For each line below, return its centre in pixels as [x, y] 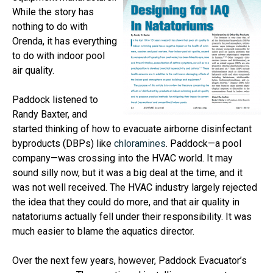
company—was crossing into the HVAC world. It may [122, 158]
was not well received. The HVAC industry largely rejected [135, 188]
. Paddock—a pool [204, 144]
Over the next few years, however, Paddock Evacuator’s [129, 261]
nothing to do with [50, 27]
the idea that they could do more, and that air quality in [126, 202]
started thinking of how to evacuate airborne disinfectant [132, 129]
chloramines [140, 144]
